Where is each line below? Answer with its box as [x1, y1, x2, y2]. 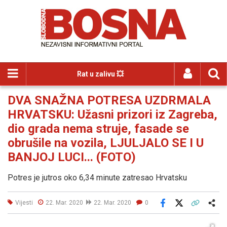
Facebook [162, 206, 192, 214]
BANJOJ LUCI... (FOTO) [8, 150, 136, 164]
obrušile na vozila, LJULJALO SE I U [8, 136, 204, 150]
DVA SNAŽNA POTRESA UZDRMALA [8, 93, 211, 107]
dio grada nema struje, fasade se [8, 122, 189, 136]
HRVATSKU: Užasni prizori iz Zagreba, [8, 107, 217, 122]
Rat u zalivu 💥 [77, 70, 124, 78]
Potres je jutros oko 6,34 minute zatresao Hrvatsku [8, 173, 187, 182]
